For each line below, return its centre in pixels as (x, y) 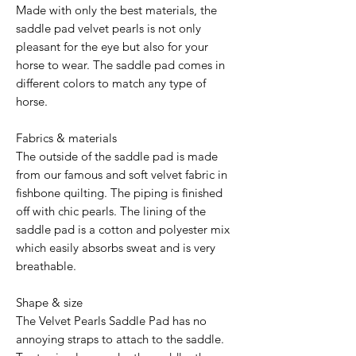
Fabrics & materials (66, 137)
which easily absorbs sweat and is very (116, 247)
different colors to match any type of (111, 83)
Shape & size (49, 302)
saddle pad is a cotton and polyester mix (123, 229)
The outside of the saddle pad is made (117, 156)
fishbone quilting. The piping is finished (119, 192)
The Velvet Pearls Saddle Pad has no (111, 320)
